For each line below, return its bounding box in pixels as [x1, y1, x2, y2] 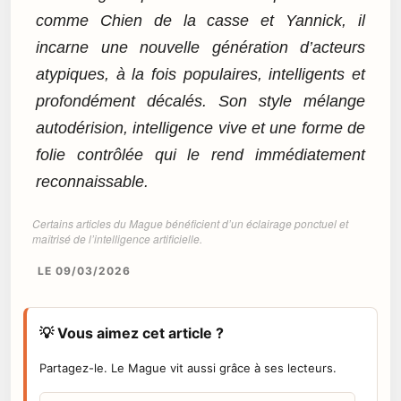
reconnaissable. [36, 173, 149, 192]
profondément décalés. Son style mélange [36, 92, 365, 111]
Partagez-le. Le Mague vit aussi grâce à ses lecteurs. [39, 360, 337, 375]
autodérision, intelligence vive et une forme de [36, 119, 365, 138]
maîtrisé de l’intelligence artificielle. [32, 230, 202, 246]
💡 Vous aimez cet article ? [39, 323, 224, 342]
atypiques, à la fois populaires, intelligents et [36, 65, 365, 84]
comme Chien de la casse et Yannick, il [36, 12, 365, 30]
